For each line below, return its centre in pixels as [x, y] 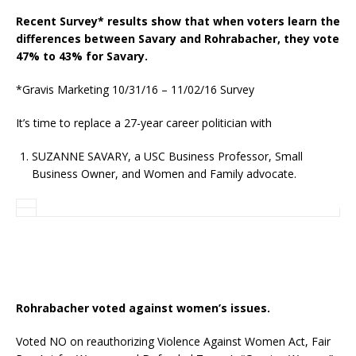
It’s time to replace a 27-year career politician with [144, 122]
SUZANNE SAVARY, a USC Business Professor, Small [167, 156]
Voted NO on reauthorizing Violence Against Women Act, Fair [173, 341]
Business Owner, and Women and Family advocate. [164, 173]
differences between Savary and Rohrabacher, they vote [178, 38]
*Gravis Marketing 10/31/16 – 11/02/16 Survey [135, 89]
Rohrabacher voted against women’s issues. [143, 308]
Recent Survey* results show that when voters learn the [178, 21]
